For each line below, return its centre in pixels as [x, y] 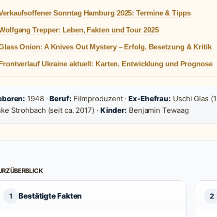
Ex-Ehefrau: [150, 99]
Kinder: [114, 110]
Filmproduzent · [100, 99]
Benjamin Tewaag [158, 110]
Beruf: [61, 99]
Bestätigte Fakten [50, 196]
